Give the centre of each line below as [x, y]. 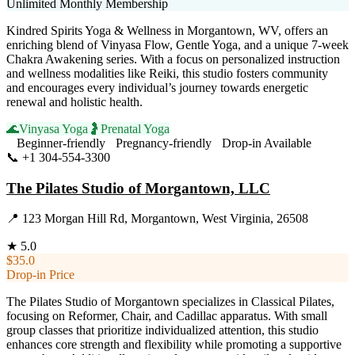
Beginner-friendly [61, 143]
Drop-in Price [40, 275]
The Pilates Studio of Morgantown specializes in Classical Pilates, [170, 302]
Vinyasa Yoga [53, 128]
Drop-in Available [267, 143]
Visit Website [143, 157]
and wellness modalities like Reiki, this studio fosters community [167, 73]
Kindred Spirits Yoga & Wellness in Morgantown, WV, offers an [167, 30]
